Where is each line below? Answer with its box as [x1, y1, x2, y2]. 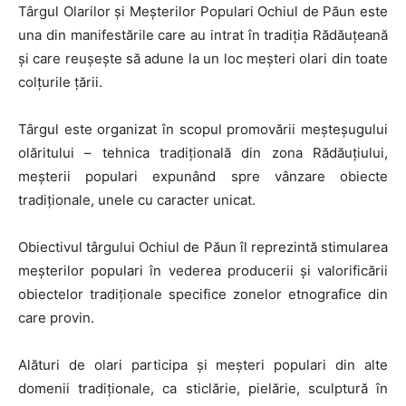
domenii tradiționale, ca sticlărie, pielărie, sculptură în [18, 380, 388, 398]
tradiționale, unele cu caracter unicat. [18, 191, 256, 209]
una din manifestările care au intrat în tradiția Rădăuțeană [18, 26, 388, 44]
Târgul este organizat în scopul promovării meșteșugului [18, 121, 388, 139]
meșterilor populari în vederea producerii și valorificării [18, 262, 388, 280]
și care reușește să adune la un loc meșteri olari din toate [18, 50, 388, 68]
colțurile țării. [18, 73, 102, 92]
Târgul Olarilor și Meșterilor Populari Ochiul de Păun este [18, 3, 388, 21]
